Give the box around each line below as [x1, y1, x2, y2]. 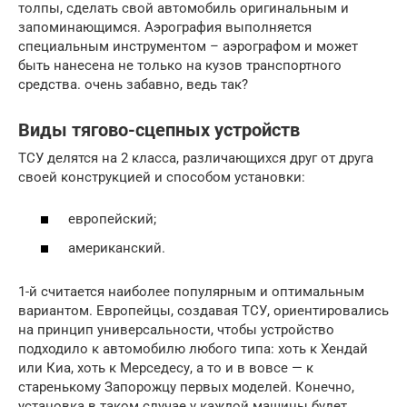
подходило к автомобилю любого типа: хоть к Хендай [18, 340, 368, 357]
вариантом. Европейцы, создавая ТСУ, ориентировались [18, 302, 389, 319]
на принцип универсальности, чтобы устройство [18, 321, 334, 338]
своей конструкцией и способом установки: [18, 168, 305, 185]
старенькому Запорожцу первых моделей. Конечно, [18, 378, 354, 395]
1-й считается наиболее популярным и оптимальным [18, 283, 364, 300]
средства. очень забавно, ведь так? [18, 75, 248, 93]
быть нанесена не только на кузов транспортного [18, 56, 342, 74]
